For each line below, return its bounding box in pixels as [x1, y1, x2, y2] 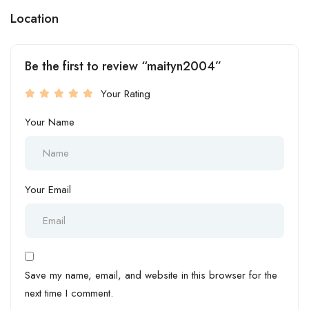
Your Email [25, 181, 71, 197]
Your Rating [101, 86, 150, 101]
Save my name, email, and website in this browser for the [25, 267, 277, 283]
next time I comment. [25, 285, 113, 301]
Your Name [25, 114, 74, 130]
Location [10, 8, 59, 28]
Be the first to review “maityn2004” [25, 57, 221, 75]
